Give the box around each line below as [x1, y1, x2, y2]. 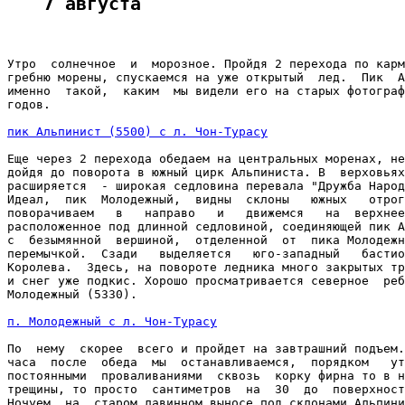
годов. [7, 97, 51, 111]
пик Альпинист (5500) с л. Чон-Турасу [7, 124, 268, 138]
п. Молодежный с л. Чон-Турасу [7, 314, 217, 328]
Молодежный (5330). [7, 287, 137, 301]
